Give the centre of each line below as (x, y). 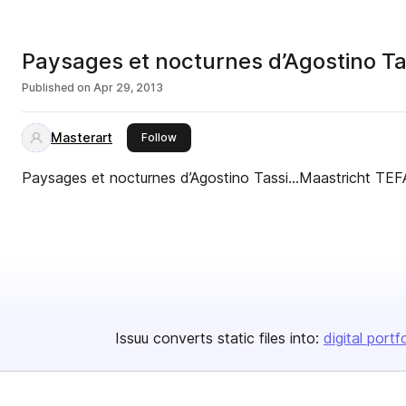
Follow (159, 137)
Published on (56, 87)
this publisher (212, 136)
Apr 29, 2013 (128, 87)
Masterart (82, 137)
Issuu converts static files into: (217, 338)
